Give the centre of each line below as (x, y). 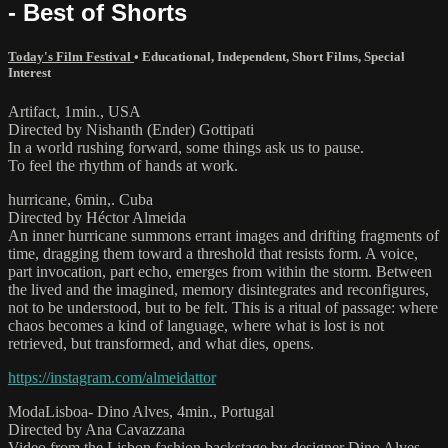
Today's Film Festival (71, 56)
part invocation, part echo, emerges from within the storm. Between (220, 271)
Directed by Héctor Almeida (97, 217)
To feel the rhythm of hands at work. (123, 165)
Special (384, 56)
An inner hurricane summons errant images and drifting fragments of (223, 235)
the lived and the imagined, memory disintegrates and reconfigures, (218, 289)
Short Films (325, 56)
